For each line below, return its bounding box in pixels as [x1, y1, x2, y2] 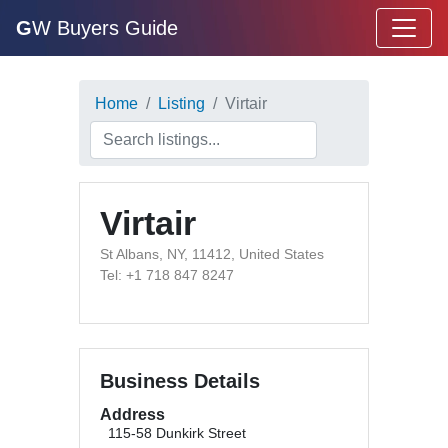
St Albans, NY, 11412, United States [100, 246, 324, 262]
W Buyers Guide [32, 17, 178, 39]
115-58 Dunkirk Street [108, 426, 246, 441]
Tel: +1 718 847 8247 [100, 267, 234, 283]
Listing [158, 95, 205, 112]
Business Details [100, 370, 260, 392]
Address [100, 406, 165, 423]
